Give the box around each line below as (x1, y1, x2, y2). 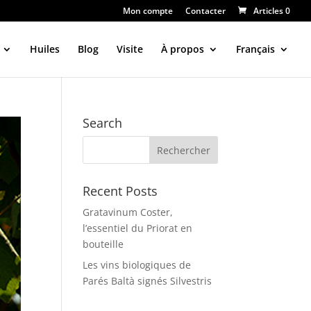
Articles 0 (253, 5, 290, 17)
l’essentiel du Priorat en (83, 221, 193, 235)
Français (236, 42, 275, 56)
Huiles (30, 42, 60, 56)
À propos (161, 42, 204, 56)
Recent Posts (83, 183, 158, 199)
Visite (117, 42, 143, 56)
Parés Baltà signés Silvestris (83, 274, 212, 287)
